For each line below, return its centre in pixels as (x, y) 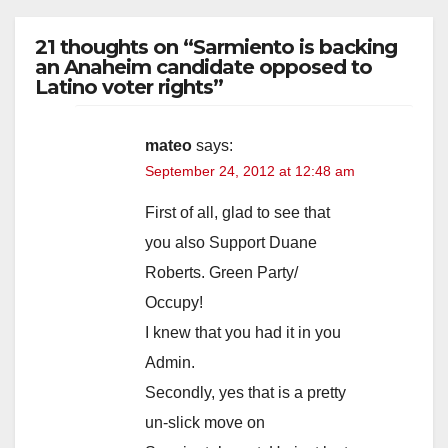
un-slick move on (205, 423)
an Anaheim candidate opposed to (203, 67)
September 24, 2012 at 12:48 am (250, 171)
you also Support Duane (231, 243)
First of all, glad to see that (237, 213)
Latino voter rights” (129, 87)
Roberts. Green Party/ (221, 273)
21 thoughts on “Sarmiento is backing (216, 47)
